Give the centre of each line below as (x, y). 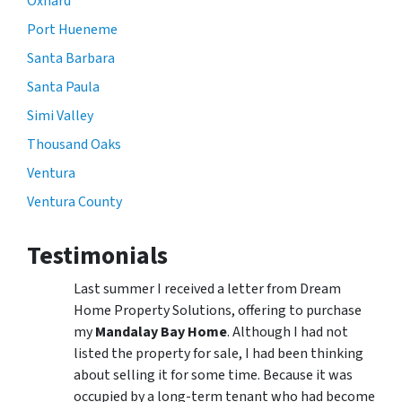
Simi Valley (60, 115)
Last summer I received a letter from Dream (207, 288)
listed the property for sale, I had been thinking (218, 353)
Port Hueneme (72, 29)
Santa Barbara (71, 58)
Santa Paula (63, 87)
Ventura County (74, 201)
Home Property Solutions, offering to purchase (218, 310)
